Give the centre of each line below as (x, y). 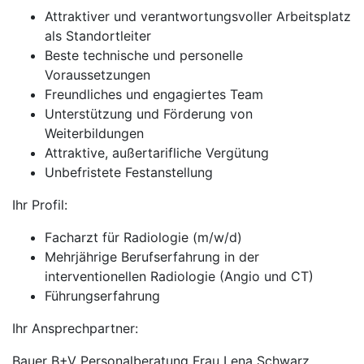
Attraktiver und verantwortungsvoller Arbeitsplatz (198, 16)
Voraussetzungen (97, 75)
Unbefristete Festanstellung (129, 172)
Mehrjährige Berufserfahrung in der (152, 257)
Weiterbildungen (94, 133)
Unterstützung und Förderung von (149, 114)
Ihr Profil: (40, 205)
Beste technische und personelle (144, 55)
